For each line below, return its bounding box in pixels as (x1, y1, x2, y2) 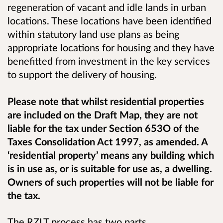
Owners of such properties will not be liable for (7, 175, 214, 188)
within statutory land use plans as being (7, 28, 179, 40)
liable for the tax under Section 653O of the (7, 121, 199, 134)
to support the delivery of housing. (7, 68, 161, 81)
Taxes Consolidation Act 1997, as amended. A (7, 135, 208, 147)
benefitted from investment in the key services (7, 55, 210, 67)
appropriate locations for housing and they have (7, 41, 215, 54)
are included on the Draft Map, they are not (7, 108, 198, 120)
